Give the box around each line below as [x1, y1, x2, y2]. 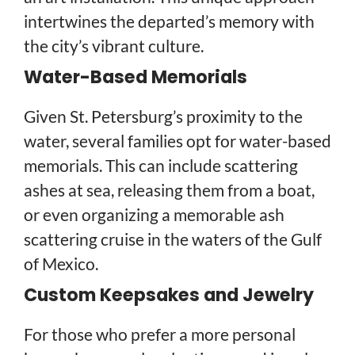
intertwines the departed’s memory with [24, 10, 315, 31]
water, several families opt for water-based [24, 130, 331, 151]
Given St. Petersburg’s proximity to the [24, 105, 303, 126]
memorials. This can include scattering [24, 155, 298, 175]
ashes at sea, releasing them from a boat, [24, 179, 315, 200]
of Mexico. [24, 253, 98, 273]
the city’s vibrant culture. [24, 35, 204, 55]
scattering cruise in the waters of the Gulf [24, 228, 322, 249]
